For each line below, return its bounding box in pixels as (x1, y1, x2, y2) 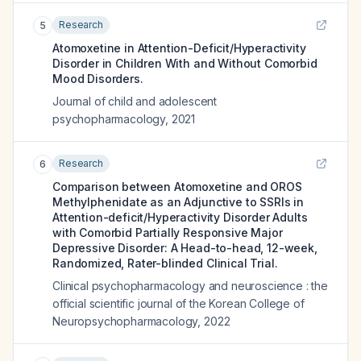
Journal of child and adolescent (52, 94, 218, 108)
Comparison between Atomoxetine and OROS (52, 180, 302, 193)
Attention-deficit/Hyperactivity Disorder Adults (52, 210, 308, 224)
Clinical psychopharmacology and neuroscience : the (52, 279, 328, 293)
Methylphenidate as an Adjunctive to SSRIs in (52, 195, 304, 209)
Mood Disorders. (52, 72, 143, 85)
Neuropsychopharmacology (52, 314, 198, 328)
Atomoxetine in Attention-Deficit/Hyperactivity (52, 41, 306, 55)
